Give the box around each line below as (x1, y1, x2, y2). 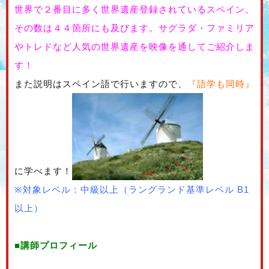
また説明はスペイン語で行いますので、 (14, 79, 187, 89)
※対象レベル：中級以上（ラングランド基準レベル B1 (14, 184, 249, 195)
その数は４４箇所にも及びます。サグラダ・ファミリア (14, 23, 255, 34)
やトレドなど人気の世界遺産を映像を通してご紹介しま (14, 41, 255, 52)
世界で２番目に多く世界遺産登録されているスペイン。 (14, 4, 255, 15)
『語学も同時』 (187, 79, 255, 89)
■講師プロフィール (14, 240, 97, 250)
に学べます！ (14, 166, 72, 176)
